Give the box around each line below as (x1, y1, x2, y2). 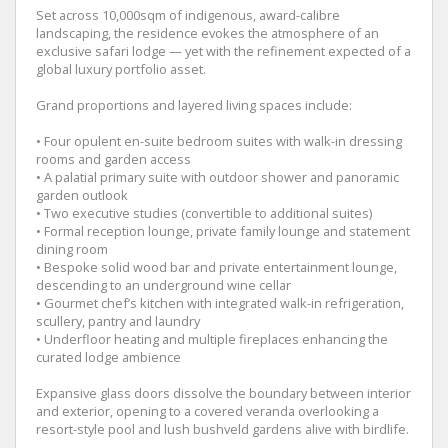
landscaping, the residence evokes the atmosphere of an (36, 23, 379, 42)
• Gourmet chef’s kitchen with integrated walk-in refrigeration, (36, 293, 404, 312)
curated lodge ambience (36, 347, 181, 366)
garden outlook (36, 185, 128, 204)
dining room (36, 239, 108, 258)
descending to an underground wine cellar (36, 275, 291, 294)
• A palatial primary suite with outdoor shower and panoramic (36, 167, 399, 186)
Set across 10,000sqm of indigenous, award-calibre (36, 5, 340, 24)
